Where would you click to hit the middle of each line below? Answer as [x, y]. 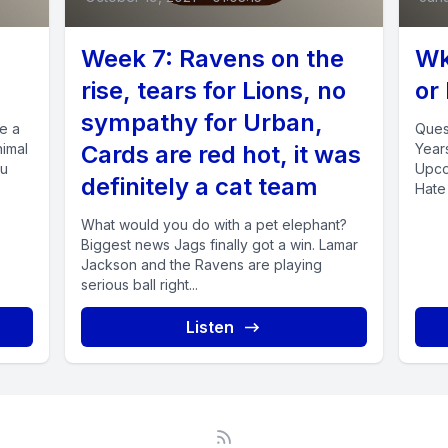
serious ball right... [140, 285]
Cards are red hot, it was [221, 155]
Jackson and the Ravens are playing [202, 265]
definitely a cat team [200, 187]
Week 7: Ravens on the [213, 59]
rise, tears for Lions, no [214, 91]
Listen [209, 327]
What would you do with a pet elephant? [214, 225]
